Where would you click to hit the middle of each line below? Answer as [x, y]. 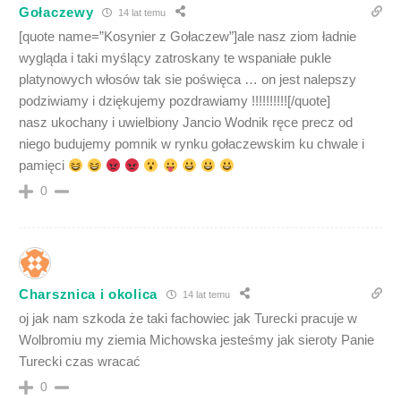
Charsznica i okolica [88, 294]
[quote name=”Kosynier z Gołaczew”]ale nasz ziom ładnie [188, 36]
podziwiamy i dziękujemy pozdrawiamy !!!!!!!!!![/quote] [175, 101]
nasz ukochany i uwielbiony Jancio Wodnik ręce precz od [186, 122]
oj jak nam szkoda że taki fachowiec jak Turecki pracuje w [188, 318]
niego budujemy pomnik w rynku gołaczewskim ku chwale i [192, 144]
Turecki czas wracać [80, 361]
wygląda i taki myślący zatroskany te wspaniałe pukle [175, 58]
